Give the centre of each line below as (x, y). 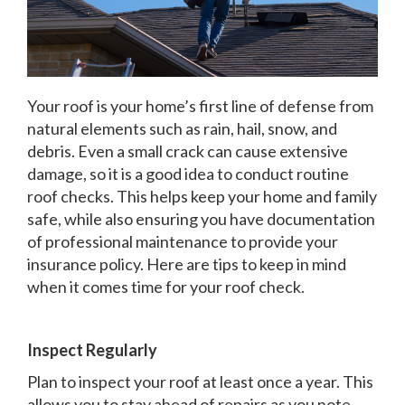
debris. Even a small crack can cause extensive (188, 151)
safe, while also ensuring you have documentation (201, 218)
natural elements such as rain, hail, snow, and (182, 128)
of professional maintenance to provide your (183, 241)
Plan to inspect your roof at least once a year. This (200, 381)
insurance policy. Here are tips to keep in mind (187, 264)
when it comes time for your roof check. (166, 286)
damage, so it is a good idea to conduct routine (188, 173)
